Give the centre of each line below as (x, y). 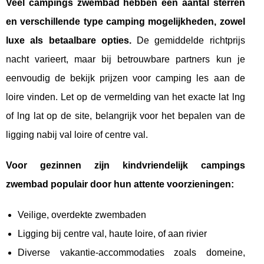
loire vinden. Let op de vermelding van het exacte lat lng (126, 97)
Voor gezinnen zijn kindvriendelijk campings (126, 165)
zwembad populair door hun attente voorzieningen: (120, 184)
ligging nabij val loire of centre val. (77, 134)
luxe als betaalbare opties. (69, 40)
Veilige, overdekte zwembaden (82, 214)
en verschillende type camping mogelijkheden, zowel (126, 21)
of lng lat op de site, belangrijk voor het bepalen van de (126, 115)
